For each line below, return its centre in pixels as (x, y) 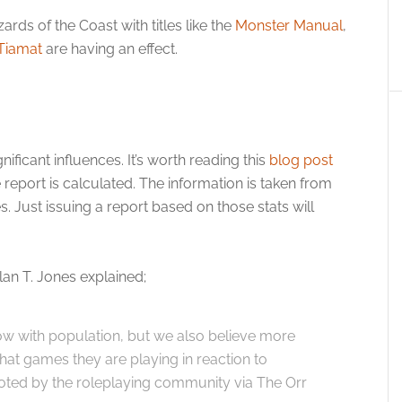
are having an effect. (110, 49)
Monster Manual (289, 26)
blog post (301, 160)
